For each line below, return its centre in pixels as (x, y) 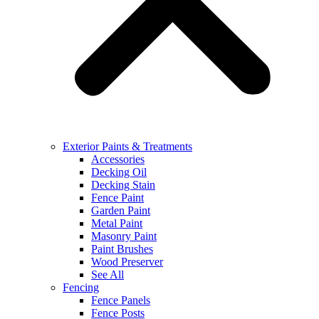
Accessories (118, 159)
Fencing (81, 288)
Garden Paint (121, 211)
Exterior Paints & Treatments (127, 147)
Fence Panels (121, 300)
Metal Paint (117, 224)
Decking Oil (119, 172)
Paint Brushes (122, 249)
